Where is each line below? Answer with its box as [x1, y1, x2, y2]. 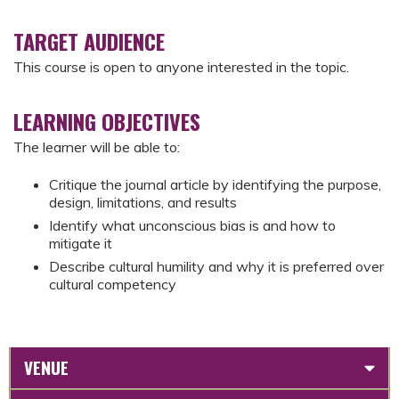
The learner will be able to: [13, 138, 180, 156]
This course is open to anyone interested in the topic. [13, 58, 349, 76]
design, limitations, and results [49, 193, 237, 212]
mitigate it [49, 234, 112, 253]
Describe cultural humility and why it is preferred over [49, 257, 384, 276]
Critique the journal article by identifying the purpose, [49, 175, 381, 194]
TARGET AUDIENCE [13, 25, 165, 57]
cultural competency [49, 275, 176, 294]
